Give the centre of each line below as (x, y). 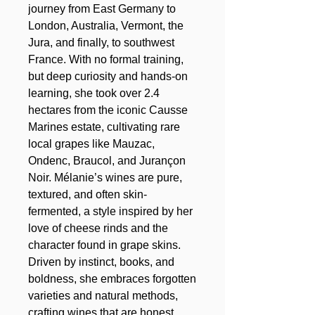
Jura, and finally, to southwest (101, 42)
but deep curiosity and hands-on (108, 76)
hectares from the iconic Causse (108, 110)
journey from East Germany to (102, 8)
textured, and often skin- (88, 194)
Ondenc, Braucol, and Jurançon (107, 160)
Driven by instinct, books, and (101, 262)
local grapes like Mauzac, (91, 143)
